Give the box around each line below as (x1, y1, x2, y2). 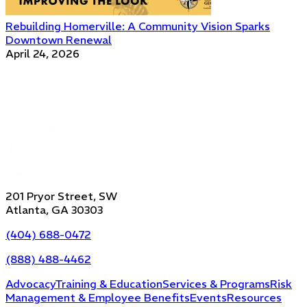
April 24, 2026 (5, 46, 79, 60)
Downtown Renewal (5, 32, 112, 47)
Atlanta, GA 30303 (5, 202, 103, 217)
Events (190, 290, 227, 304)
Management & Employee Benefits (5, 290, 190, 304)
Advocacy (5, 276, 55, 291)
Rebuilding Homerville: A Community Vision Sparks (5, 19, 270, 33)
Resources (227, 290, 282, 304)
